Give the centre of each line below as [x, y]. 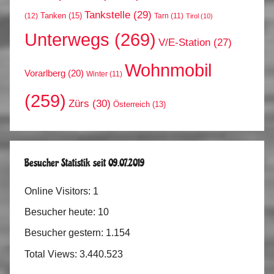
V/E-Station [184, 43]
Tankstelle [107, 15]
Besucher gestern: [65, 233]
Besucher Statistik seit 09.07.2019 [84, 163]
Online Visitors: [59, 191]
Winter [97, 74]
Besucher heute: [61, 212]
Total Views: [52, 254]
